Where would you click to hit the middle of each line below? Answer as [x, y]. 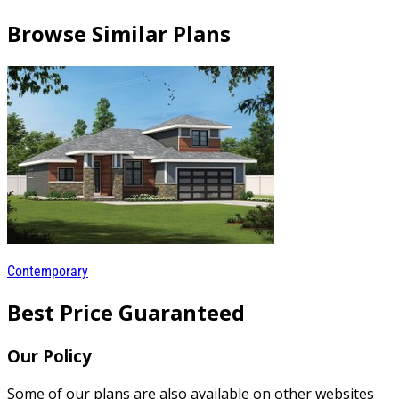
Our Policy [49, 355]
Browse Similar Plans [119, 34]
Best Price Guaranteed [126, 312]
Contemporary [48, 272]
